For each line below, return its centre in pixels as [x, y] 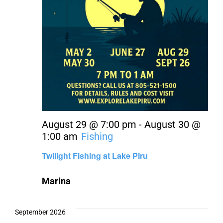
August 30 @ [172, 125]
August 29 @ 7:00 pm [89, 125]
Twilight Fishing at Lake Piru [95, 156]
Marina [56, 181]
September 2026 [40, 212]
